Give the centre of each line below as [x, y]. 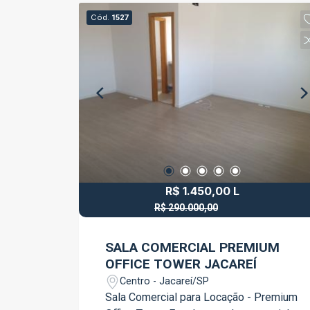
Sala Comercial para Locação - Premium [202, 298]
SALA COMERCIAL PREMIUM [193, 248]
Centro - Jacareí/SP [165, 281]
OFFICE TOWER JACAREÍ [181, 264]
